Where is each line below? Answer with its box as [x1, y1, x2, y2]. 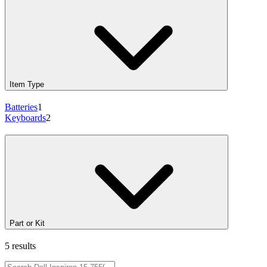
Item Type [10, 80, 44, 89]
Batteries [5, 102, 38, 113]
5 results [5, 240, 36, 251]
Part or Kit [10, 218, 45, 228]
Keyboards [5, 113, 46, 123]
